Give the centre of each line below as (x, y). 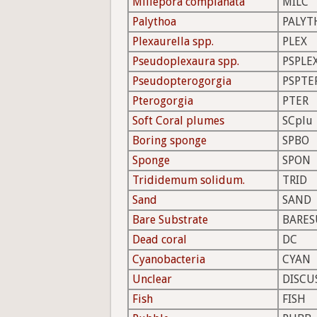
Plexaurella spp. (173, 42)
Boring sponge (169, 141)
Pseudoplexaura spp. (186, 62)
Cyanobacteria (169, 260)
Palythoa (154, 22)
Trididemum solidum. (189, 180)
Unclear (152, 279)
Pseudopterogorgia (182, 81)
